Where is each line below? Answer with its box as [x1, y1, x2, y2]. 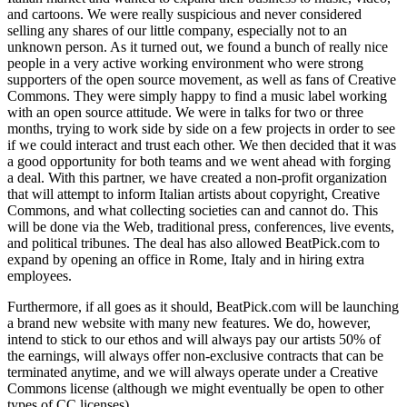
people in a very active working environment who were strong [7, 55, 363, 71]
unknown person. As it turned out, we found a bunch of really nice [7, 38, 388, 55]
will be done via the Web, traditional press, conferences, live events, [7, 218, 394, 234]
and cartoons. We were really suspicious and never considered [7, 5, 362, 22]
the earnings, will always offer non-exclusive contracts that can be [7, 347, 383, 363]
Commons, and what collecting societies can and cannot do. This [7, 202, 378, 218]
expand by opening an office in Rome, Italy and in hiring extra [7, 251, 364, 267]
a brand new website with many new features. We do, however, [7, 314, 371, 331]
